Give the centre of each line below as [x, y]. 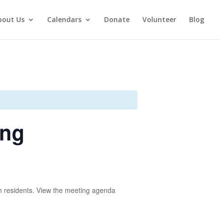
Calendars [64, 19]
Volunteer [159, 19]
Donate [117, 19]
